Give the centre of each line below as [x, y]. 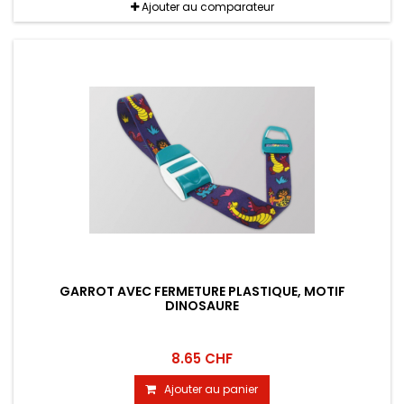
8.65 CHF [202, 359]
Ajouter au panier [211, 390]
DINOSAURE [202, 306]
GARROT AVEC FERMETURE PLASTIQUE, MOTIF [202, 292]
